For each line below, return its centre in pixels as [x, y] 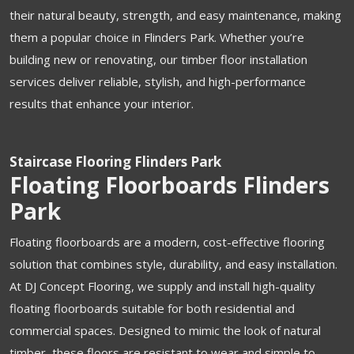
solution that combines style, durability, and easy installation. [173, 264]
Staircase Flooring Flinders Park [115, 161]
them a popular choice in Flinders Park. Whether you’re [157, 37]
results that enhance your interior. [102, 103]
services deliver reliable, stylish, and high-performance [158, 81]
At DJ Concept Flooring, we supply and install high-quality [162, 286]
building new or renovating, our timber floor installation [158, 59]
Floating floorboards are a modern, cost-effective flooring [167, 241]
